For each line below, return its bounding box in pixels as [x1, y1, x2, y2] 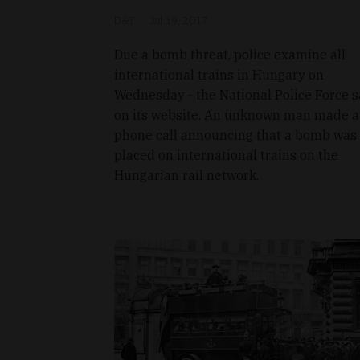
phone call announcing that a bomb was [114, 126, 357, 143]
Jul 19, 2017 [150, 13, 208, 27]
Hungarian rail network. [114, 166, 259, 183]
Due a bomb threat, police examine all [114, 46, 346, 63]
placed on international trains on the [114, 146, 338, 163]
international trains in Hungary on [114, 66, 324, 83]
